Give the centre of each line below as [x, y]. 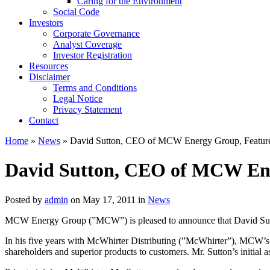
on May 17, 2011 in [108, 199]
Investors [46, 23]
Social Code [76, 12]
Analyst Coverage [87, 44]
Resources [49, 66]
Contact [44, 120]
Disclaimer [49, 77]
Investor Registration [93, 55]
